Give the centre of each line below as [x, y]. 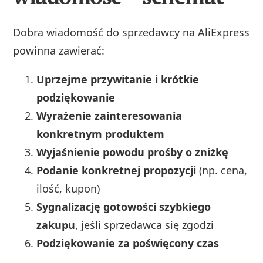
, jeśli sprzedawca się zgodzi [145, 225]
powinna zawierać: [59, 51]
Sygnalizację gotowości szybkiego [124, 207]
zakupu [56, 225]
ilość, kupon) [68, 189]
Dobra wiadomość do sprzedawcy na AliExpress [131, 33]
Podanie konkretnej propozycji [117, 171]
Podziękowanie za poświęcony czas [128, 243]
